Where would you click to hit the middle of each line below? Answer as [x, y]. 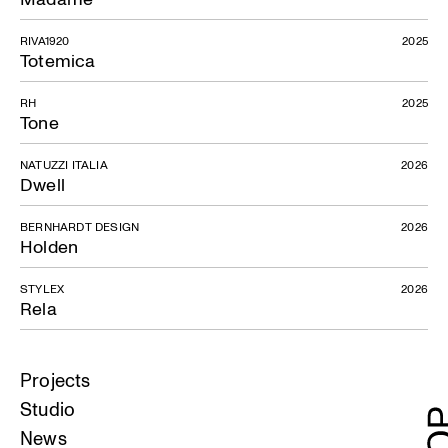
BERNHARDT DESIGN [80, 226]
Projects [55, 379]
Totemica [58, 60]
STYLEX [42, 288]
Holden [49, 246]
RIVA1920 [45, 40]
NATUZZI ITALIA [64, 164]
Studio [48, 408]
